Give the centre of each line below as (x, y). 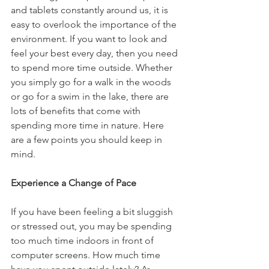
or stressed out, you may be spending (92, 226)
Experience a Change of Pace (74, 183)
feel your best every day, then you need (95, 53)
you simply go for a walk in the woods (92, 82)
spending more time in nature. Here (89, 125)
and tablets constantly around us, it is (91, 10)
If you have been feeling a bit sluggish (93, 211)
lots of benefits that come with (77, 110)
